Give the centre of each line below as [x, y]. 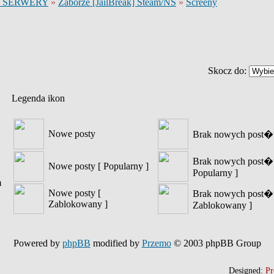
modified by [116, 243]
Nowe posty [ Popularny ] [98, 166]
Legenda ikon [38, 98]
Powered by [38, 243]
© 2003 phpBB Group [216, 243]
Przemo [156, 243]
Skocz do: [228, 71]
